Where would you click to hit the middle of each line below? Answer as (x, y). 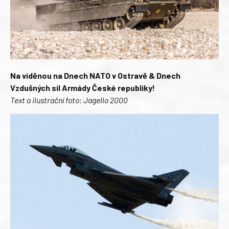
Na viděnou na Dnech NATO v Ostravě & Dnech (95, 76)
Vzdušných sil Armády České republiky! (83, 88)
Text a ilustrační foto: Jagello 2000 (69, 100)
